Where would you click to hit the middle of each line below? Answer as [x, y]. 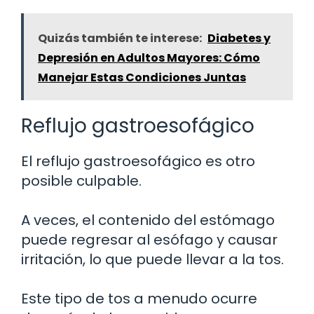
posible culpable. [81, 180]
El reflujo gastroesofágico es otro [138, 161]
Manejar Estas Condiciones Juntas [142, 77]
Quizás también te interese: [120, 38]
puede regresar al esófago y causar [149, 239]
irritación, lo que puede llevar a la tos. [152, 259]
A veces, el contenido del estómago [148, 220]
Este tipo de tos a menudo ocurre [139, 298]
